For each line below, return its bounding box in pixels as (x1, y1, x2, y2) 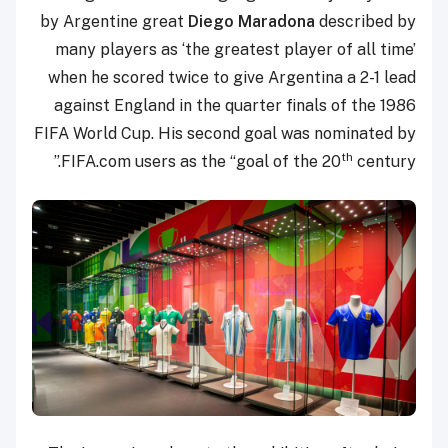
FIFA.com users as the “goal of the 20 (61, 152, 341, 172)
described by (315, 12, 416, 32)
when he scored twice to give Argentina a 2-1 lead (48, 68, 416, 88)
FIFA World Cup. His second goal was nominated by (34, 124, 416, 144)
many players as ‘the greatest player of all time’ (55, 40, 416, 60)
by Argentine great (40, 12, 188, 32)
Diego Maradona (188, 12, 315, 32)
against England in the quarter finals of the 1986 (54, 96, 416, 116)
